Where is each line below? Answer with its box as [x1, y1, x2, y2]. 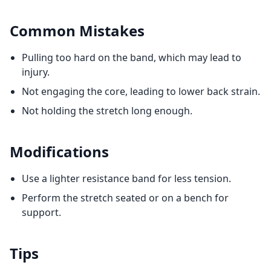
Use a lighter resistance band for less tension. [22, 172, 231, 185]
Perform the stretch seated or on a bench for [22, 191, 229, 204]
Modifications [10, 142, 109, 162]
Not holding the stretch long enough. [22, 104, 192, 117]
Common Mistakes [10, 21, 145, 41]
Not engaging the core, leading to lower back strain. [22, 85, 260, 98]
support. [22, 206, 61, 219]
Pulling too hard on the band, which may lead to [22, 51, 241, 64]
